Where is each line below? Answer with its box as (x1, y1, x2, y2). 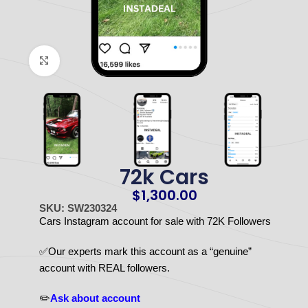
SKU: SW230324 (38, 202, 117, 214)
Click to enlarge (59, 56, 126, 66)
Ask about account (49, 292, 140, 305)
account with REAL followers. (38, 262, 170, 274)
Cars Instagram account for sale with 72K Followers (38, 215, 271, 228)
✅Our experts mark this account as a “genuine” (38, 245, 252, 258)
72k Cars (120, 163, 209, 192)
